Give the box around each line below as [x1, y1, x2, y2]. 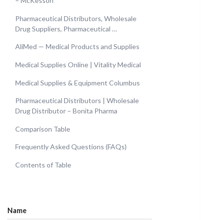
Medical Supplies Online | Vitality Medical [15, 60, 141, 69]
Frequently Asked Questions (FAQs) [15, 142, 127, 151]
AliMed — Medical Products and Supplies [15, 42, 139, 51]
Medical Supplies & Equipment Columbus [15, 78, 140, 87]
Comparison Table [15, 124, 70, 133]
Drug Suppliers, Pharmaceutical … [15, 24, 117, 33]
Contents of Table [15, 160, 71, 169]
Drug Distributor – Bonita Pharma [15, 107, 117, 115]
